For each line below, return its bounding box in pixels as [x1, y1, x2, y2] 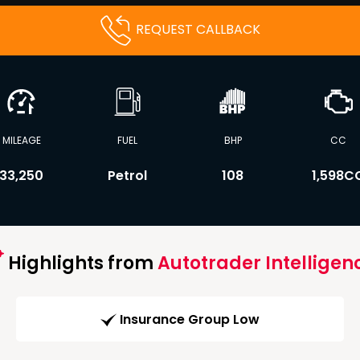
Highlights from [3, 251, 157, 276]
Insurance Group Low [120, 310, 260, 329]
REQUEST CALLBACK [136, 20, 260, 39]
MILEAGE [2, 133, 41, 147]
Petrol [107, 166, 147, 185]
